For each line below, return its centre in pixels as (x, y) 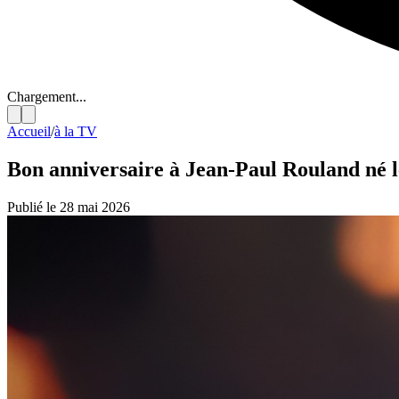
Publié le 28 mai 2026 (69, 207)
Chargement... (47, 97)
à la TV (76, 131)
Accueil (29, 131)
